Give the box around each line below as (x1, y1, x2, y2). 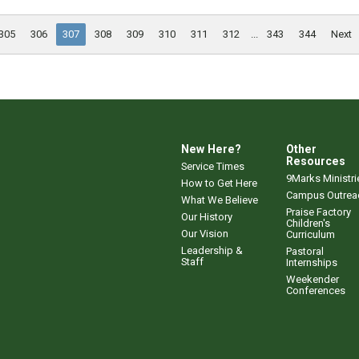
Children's (286, 216, 330, 229)
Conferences (286, 284, 345, 296)
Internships (286, 256, 337, 268)
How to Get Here (181, 176, 257, 189)
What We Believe (181, 193, 258, 206)
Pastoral (286, 244, 324, 257)
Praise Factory (286, 205, 351, 218)
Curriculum (286, 228, 335, 240)
